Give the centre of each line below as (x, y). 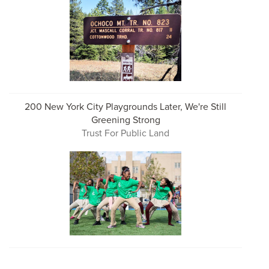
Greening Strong (125, 120)
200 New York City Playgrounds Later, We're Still (125, 107)
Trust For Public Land (125, 133)
